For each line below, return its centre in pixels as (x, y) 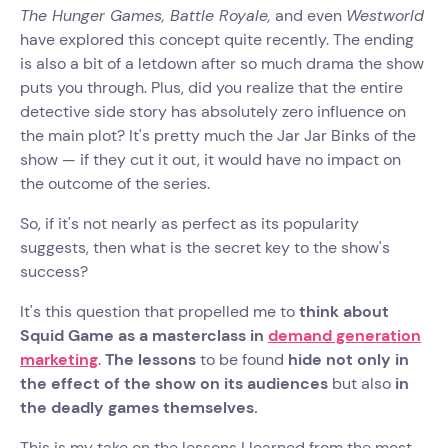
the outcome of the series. (115, 183)
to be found (240, 359)
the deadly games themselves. (139, 407)
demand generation (344, 335)
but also (361, 383)
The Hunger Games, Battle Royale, (145, 15)
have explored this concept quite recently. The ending (217, 39)
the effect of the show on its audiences (176, 383)
